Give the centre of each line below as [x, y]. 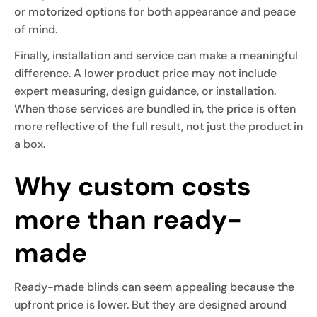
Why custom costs [133, 186]
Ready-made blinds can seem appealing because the [154, 287]
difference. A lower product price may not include [145, 73]
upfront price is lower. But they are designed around [150, 304]
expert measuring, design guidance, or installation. [145, 91]
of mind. [36, 29]
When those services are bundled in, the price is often [155, 108]
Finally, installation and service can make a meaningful [156, 55]
